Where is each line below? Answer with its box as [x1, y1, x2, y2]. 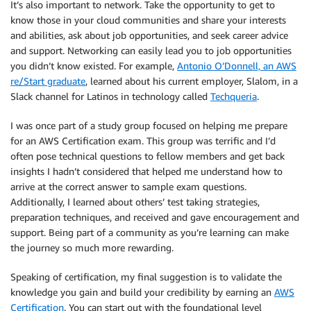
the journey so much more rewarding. [10, 242, 174, 253]
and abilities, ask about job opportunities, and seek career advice [10, 29, 288, 41]
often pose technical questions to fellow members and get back [10, 150, 285, 162]
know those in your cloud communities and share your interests [10, 14, 286, 26]
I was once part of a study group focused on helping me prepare [10, 119, 287, 131]
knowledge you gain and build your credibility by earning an [10, 286, 274, 298]
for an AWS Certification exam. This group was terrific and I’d [10, 135, 276, 146]
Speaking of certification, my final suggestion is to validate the [10, 271, 282, 283]
